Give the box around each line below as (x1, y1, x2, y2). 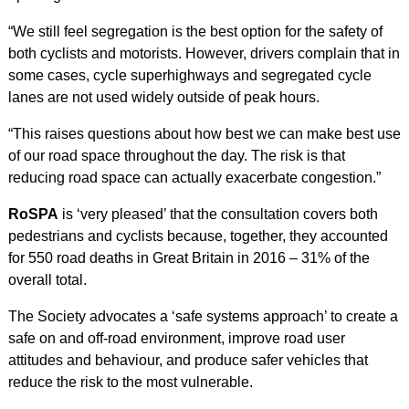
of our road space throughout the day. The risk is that (7, 148, 345, 163)
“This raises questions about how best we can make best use (7, 126, 401, 142)
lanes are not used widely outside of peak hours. (7, 89, 320, 105)
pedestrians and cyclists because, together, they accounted (7, 228, 388, 244)
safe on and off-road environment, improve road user (7, 330, 345, 346)
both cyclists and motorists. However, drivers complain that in (7, 46, 400, 61)
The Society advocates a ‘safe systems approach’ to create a (7, 309, 398, 324)
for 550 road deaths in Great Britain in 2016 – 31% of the (7, 250, 370, 266)
